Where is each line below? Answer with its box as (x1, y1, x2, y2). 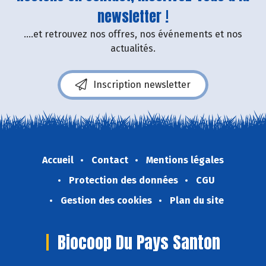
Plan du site (169, 194, 224, 206)
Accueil (42, 154, 74, 166)
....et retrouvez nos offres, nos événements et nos (24, 28, 242, 40)
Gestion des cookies (60, 194, 152, 206)
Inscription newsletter (93, 78, 191, 90)
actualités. (110, 42, 156, 54)
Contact (91, 154, 128, 166)
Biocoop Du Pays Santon (57, 229, 220, 255)
